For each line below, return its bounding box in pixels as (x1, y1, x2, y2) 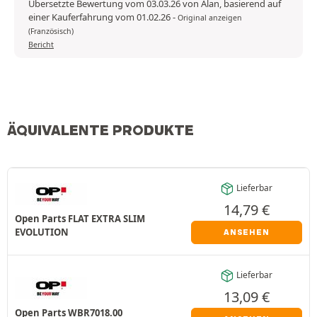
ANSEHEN (223, 227, 270, 238)
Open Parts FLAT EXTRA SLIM (15, 212, 145, 226)
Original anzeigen (178, 13, 242, 23)
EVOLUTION (15, 226, 69, 239)
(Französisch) (28, 26, 74, 37)
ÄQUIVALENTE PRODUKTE (7, 122, 194, 139)
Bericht (28, 40, 54, 50)
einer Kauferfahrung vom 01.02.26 (28, 11, 173, 24)
